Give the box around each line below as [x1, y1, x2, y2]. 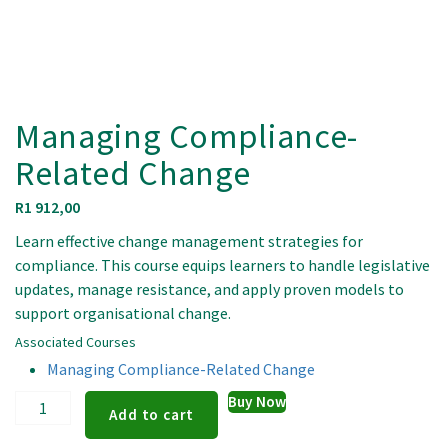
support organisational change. [15, 303, 231, 324]
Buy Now [228, 392, 287, 412]
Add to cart [109, 405, 195, 425]
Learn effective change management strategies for [15, 231, 363, 252]
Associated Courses [15, 333, 136, 352]
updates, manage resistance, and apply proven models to [15, 279, 404, 300]
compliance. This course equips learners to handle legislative [15, 255, 430, 276]
